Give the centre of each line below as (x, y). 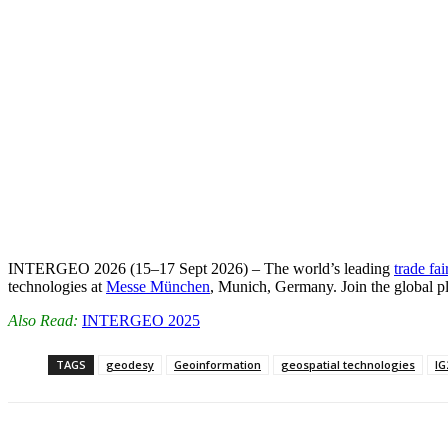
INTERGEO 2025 (141, 321)
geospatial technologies (348, 365)
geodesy (130, 365)
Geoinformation (217, 365)
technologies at (57, 287)
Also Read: (43, 321)
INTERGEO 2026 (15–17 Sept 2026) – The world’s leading (201, 269)
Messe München (158, 287)
